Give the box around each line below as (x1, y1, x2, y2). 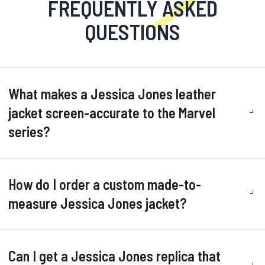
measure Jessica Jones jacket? (8, 195, 186, 212)
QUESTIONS (85, 19, 180, 44)
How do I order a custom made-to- (8, 176, 201, 193)
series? (8, 123, 50, 140)
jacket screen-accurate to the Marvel (8, 104, 215, 121)
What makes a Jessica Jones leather (8, 85, 216, 102)
